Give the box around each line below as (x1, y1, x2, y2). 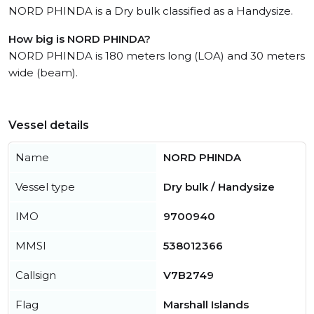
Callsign (15, 268, 56, 282)
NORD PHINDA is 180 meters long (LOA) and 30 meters (8, 49, 305, 63)
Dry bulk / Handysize (163, 180, 275, 194)
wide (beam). (8, 66, 78, 80)
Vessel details (8, 118, 89, 132)
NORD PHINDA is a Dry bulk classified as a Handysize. (8, 4, 293, 18)
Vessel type (15, 180, 75, 194)
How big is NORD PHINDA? (8, 32, 151, 46)
